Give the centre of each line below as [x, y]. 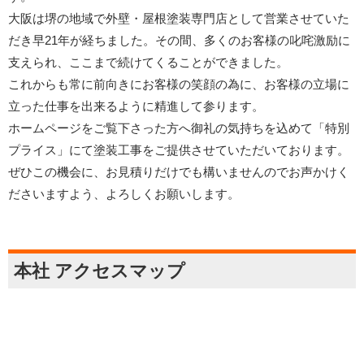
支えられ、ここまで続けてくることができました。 [148, 63]
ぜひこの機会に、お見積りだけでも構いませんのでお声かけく [179, 172]
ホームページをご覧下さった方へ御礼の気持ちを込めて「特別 [179, 128]
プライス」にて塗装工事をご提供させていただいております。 [179, 150]
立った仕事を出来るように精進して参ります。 [136, 106]
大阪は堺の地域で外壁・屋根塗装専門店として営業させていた [179, 19]
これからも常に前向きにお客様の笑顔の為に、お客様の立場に [179, 84]
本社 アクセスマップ [100, 271]
